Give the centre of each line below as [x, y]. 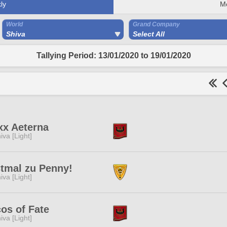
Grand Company [156, 24]
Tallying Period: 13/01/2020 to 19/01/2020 [113, 55]
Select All [149, 34]
